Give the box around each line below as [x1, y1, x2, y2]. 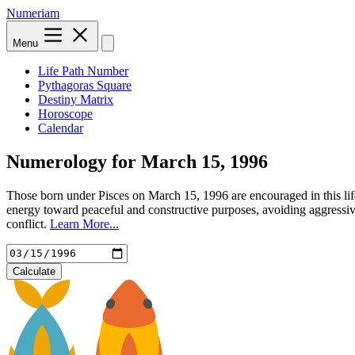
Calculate [13, 265, 55, 277]
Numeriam [6, 6, 59, 20]
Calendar [38, 121, 83, 135]
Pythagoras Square [38, 78, 132, 92]
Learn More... [50, 216, 119, 231]
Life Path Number [38, 64, 128, 78]
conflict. [6, 216, 50, 231]
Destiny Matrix [38, 93, 113, 106]
